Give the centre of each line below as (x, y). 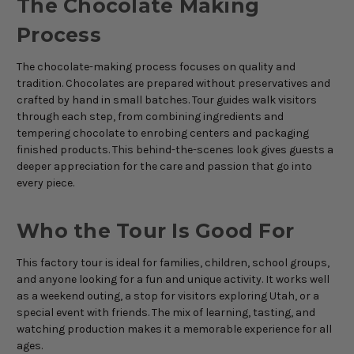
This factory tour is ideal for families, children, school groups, (173, 262)
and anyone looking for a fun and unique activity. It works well (173, 279)
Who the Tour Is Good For (155, 230)
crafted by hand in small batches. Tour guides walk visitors (167, 100)
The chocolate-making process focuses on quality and (156, 66)
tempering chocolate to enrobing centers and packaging (163, 133)
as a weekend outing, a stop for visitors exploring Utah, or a (168, 296)
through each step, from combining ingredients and (150, 116)
